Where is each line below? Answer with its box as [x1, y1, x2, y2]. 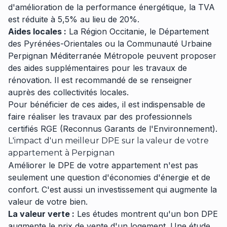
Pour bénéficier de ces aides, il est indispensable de [8, 99, 205, 109]
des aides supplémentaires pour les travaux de [8, 63, 187, 73]
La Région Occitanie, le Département [66, 26, 209, 36]
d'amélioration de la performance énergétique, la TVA [8, 2, 215, 12]
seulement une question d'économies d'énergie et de [8, 172, 210, 182]
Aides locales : [8, 26, 66, 36]
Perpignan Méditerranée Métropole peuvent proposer [8, 51, 216, 61]
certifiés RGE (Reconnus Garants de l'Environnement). [8, 124, 217, 134]
